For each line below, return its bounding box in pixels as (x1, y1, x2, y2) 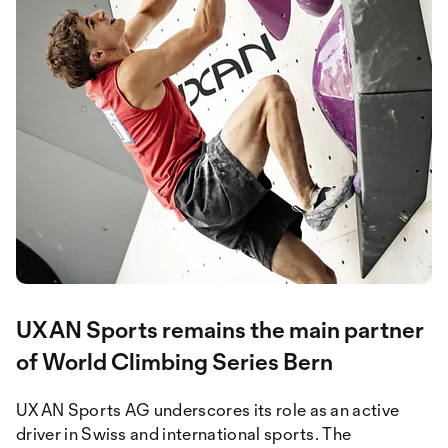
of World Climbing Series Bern (16, 347, 333, 376)
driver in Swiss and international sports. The (16, 423, 352, 444)
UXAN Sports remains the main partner (16, 315, 424, 344)
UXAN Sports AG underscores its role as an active (16, 399, 400, 420)
